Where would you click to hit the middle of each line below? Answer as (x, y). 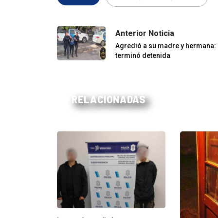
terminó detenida (143, 55)
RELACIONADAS (109, 99)
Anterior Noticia (145, 33)
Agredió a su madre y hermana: (166, 45)
